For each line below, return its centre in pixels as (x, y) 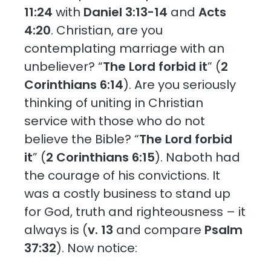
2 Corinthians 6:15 (101, 157)
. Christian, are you (107, 30)
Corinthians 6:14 (74, 84)
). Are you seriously (180, 84)
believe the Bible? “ (82, 139)
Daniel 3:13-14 (126, 12)
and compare (159, 230)
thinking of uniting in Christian (114, 103)
